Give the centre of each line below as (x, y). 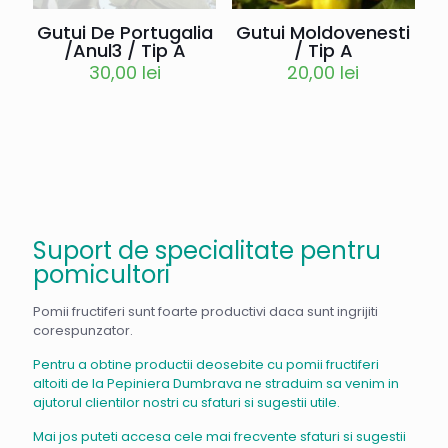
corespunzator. (83, 331)
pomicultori (101, 275)
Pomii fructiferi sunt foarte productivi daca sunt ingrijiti (205, 312)
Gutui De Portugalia (124, 33)
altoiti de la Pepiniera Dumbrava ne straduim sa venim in (216, 384)
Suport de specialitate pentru (207, 251)
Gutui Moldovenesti (323, 32)
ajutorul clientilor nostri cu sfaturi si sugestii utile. (188, 403)
